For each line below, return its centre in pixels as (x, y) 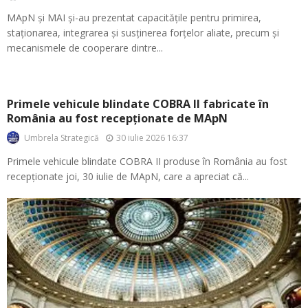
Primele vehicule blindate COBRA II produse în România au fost (147, 161)
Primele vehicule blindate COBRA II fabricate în (138, 103)
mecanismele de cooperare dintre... (85, 47)
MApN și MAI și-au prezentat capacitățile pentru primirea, (134, 17)
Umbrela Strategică (62, 138)
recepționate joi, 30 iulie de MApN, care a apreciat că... (128, 176)
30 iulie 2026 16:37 (152, 137)
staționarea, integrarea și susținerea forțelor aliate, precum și (143, 32)
